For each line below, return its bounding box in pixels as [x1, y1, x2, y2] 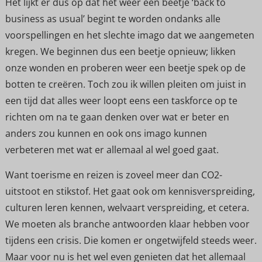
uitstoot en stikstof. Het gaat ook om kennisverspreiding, [5, 184, 255, 198]
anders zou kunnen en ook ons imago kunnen [5, 127, 207, 140]
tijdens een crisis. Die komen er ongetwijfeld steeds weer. [5, 233, 257, 247]
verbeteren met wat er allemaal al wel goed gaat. [5, 143, 219, 157]
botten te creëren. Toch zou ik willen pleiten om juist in [5, 78, 246, 91]
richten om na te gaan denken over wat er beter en [5, 111, 229, 124]
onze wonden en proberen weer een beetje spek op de [5, 61, 246, 75]
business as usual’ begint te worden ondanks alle [5, 12, 220, 26]
